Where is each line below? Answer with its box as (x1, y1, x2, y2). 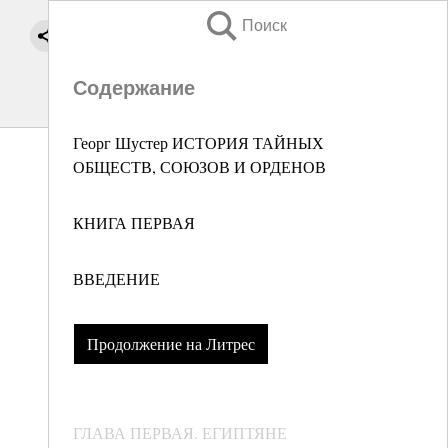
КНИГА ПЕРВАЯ (73, 212, 195, 233)
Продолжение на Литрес (86, 333, 255, 355)
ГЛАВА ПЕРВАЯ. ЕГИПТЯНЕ (73, 422, 287, 444)
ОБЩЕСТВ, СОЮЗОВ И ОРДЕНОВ (73, 156, 326, 177)
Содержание (73, 77, 195, 99)
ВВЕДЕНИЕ (73, 268, 160, 289)
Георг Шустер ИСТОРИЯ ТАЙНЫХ (73, 132, 324, 153)
